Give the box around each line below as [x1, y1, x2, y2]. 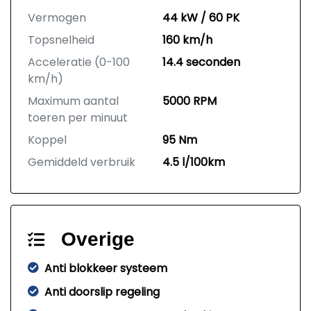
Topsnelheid [28, 32, 94, 49]
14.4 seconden [162, 54, 240, 71]
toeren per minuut [28, 110, 128, 126]
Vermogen [28, 10, 86, 26]
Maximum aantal [28, 93, 119, 110]
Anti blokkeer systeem [44, 260, 167, 277]
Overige [61, 228, 135, 251]
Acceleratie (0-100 [28, 54, 130, 71]
